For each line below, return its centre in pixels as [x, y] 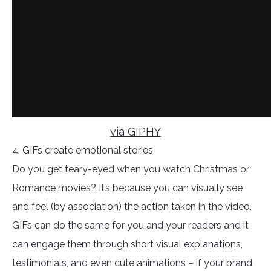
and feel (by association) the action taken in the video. [132, 207]
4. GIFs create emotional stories [83, 151]
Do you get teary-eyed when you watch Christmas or [131, 169]
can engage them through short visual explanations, [127, 244]
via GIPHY [135, 132]
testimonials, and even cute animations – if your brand [132, 263]
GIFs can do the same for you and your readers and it [130, 226]
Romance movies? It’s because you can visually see [127, 188]
